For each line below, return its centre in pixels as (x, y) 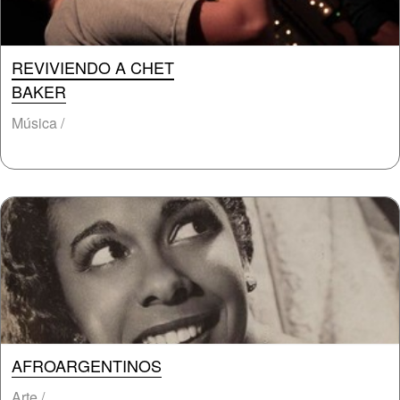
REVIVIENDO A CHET (93, 67)
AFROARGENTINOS (87, 365)
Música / (38, 123)
